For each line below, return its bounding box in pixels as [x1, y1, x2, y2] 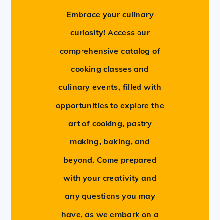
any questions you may [65, 191, 155, 201]
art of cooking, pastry [68, 118, 152, 128]
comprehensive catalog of [60, 45, 160, 55]
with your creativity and [63, 172, 157, 183]
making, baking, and [70, 136, 150, 146]
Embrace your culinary [66, 9, 154, 19]
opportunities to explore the [55, 100, 165, 110]
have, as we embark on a [61, 209, 159, 219]
